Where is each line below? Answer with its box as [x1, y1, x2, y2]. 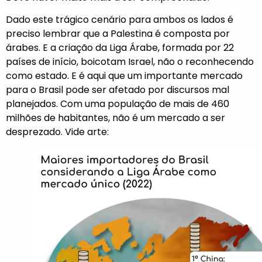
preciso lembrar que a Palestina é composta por [6, 27, 230, 41]
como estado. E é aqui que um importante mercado [6, 69, 243, 83]
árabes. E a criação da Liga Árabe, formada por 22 [6, 41, 234, 55]
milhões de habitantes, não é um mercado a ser [6, 111, 225, 125]
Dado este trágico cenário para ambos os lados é [6, 13, 233, 27]
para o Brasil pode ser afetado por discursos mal [6, 83, 229, 97]
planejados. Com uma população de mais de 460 [6, 97, 229, 111]
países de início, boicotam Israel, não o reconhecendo [6, 55, 254, 69]
